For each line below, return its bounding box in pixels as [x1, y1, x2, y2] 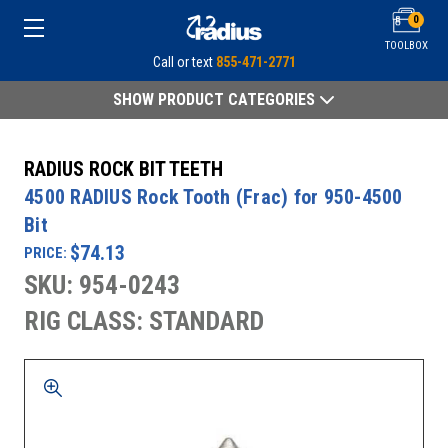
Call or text [152, 54, 216, 70]
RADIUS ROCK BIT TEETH [24, 157, 223, 181]
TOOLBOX [385, 39, 428, 52]
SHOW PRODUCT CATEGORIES [113, 90, 319, 109]
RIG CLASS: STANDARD [24, 306, 264, 336]
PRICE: [24, 243, 67, 262]
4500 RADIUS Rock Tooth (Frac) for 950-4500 [24, 185, 403, 209]
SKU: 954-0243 [24, 270, 180, 300]
